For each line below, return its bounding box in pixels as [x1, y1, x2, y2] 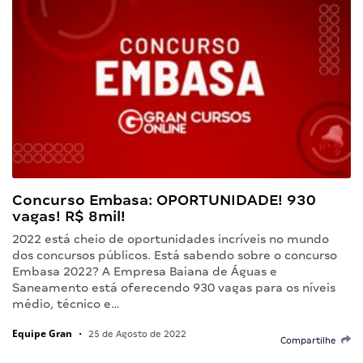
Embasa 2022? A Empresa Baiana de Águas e [12, 264, 277, 278]
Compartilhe [280, 335, 341, 345]
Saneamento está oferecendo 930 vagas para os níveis [12, 280, 335, 294]
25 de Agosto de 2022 [86, 328, 186, 339]
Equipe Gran [12, 326, 72, 340]
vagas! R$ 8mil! [12, 207, 126, 224]
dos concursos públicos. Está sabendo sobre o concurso [12, 248, 337, 262]
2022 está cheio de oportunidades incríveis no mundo [12, 232, 329, 246]
